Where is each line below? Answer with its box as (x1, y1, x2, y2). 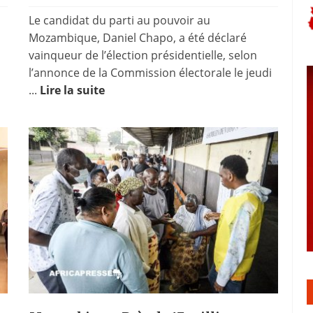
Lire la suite (39, 82, 105, 98)
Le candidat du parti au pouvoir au (28, 12, 210, 28)
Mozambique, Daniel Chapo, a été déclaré (28, 29, 247, 45)
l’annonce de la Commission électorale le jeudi (28, 64, 272, 80)
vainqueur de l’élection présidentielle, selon (28, 47, 257, 63)
